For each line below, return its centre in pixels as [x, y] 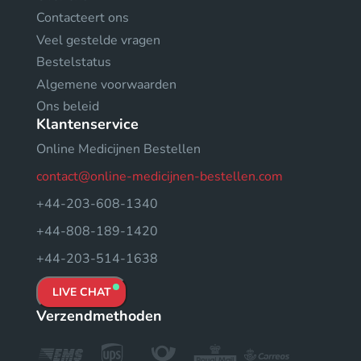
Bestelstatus [74, 62]
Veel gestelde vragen [98, 40]
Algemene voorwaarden [106, 84]
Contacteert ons [83, 18]
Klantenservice [87, 124]
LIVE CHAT [82, 292]
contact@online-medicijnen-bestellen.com [160, 176]
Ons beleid [68, 106]
